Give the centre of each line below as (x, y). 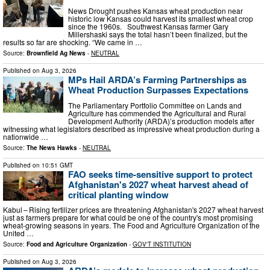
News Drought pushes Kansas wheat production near (155, 10)
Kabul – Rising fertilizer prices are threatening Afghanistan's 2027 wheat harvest (133, 210)
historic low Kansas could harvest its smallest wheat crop (161, 18)
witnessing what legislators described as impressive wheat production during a (131, 128)
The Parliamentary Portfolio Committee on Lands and (155, 105)
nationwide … (26, 136)
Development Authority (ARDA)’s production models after (161, 121)
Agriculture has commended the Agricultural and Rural (157, 113)
